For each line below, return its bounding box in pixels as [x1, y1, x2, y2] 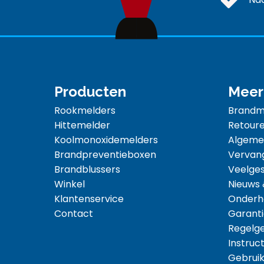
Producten [54, 83, 126, 101]
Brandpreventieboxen [54, 148, 156, 162]
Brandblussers [54, 163, 120, 177]
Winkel [54, 177, 85, 192]
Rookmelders [54, 104, 115, 118]
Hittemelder [54, 118, 110, 133]
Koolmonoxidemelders [54, 133, 158, 147]
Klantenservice [54, 192, 124, 206]
